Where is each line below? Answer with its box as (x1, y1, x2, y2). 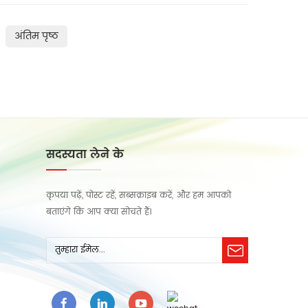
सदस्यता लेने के (46, 146, 124, 164)
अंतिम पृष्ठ (14, 28, 58, 45)
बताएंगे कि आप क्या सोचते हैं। (46, 206, 151, 219)
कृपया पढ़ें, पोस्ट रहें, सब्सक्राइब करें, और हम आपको (46, 189, 231, 203)
